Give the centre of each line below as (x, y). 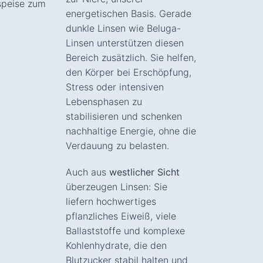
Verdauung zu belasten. (117, 145)
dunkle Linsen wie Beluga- (123, 28)
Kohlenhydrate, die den (116, 245)
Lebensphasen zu (104, 101)
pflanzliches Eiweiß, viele (121, 216)
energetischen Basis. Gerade (129, 13)
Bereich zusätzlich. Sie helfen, (131, 57)
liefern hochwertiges (111, 201)
